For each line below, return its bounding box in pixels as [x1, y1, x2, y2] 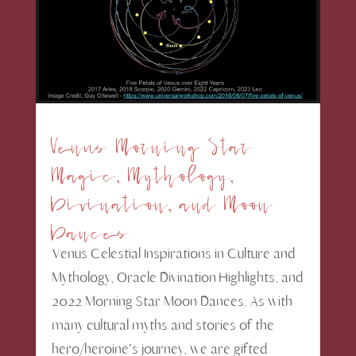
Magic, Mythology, [51, 153, 233, 188]
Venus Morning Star [51, 124, 252, 159]
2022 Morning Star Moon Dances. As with [51, 292, 292, 311]
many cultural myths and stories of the [51, 316, 274, 335]
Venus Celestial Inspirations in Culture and [51, 245, 295, 263]
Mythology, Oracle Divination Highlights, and [51, 269, 303, 287]
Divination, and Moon [51, 181, 272, 216]
